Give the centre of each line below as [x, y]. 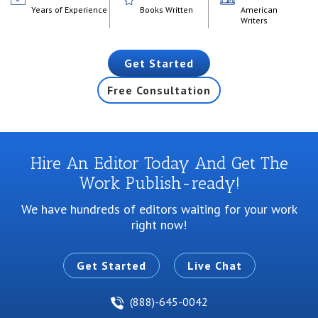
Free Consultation [159, 91]
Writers [254, 21]
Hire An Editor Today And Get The [159, 163]
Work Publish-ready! [159, 183]
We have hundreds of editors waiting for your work [159, 209]
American [259, 10]
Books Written [167, 10]
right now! [159, 225]
